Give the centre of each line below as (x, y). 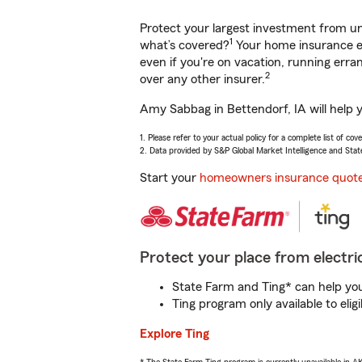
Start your (170, 178)
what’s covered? (185, 45)
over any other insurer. (202, 79)
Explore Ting (175, 334)
